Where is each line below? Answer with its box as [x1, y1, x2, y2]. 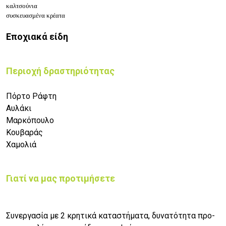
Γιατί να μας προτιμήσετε [6, 173, 115, 184]
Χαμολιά [6, 140, 36, 150]
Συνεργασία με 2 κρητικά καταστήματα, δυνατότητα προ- [6, 211, 215, 221]
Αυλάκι [6, 103, 31, 114]
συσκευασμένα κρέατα [6, 12, 65, 20]
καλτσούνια [6, 2, 37, 10]
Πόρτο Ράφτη [6, 91, 56, 101]
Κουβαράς [6, 128, 43, 138]
